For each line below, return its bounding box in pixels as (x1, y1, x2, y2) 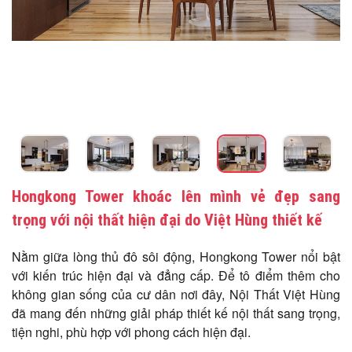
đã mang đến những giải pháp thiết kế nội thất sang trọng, (12, 303, 340, 322)
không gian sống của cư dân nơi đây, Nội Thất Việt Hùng (12, 284, 340, 303)
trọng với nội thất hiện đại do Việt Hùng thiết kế (12, 210, 322, 229)
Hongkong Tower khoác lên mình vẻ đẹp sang (12, 186, 340, 206)
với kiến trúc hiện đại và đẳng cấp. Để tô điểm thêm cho (12, 266, 340, 284)
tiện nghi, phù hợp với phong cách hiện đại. (12, 322, 251, 341)
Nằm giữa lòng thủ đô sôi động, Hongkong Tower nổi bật (12, 247, 340, 266)
